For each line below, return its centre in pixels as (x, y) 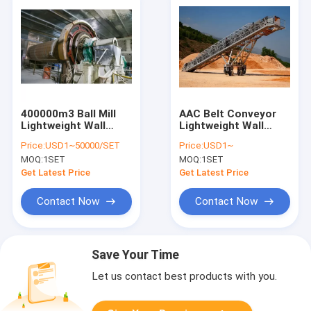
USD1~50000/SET (82, 146)
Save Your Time (136, 254)
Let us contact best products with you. (185, 277)
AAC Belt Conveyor (228, 114)
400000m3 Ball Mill (68, 114)
